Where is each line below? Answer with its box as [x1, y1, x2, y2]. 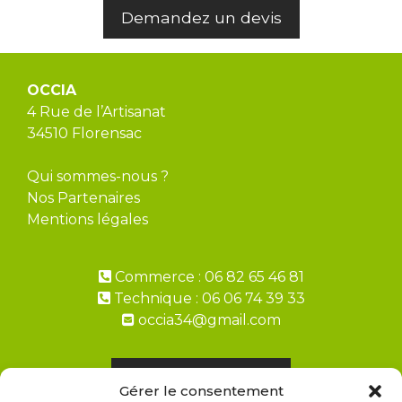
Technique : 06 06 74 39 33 [109, 289, 305, 307]
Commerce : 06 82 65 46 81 [110, 267, 304, 285]
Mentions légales [27, 210, 148, 228]
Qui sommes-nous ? [27, 167, 169, 185]
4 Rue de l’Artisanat [27, 102, 166, 120]
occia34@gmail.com [134, 310, 281, 328]
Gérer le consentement [118, 382, 284, 399]
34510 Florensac [27, 124, 142, 142]
